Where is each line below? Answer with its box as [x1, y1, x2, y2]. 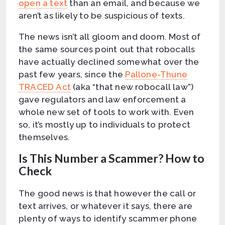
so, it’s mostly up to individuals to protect [19, 119, 190, 130]
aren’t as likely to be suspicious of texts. [19, 10, 185, 21]
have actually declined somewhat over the [19, 56, 199, 67]
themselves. [19, 132, 70, 142]
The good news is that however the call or [19, 188, 196, 198]
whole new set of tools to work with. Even [19, 106, 194, 117]
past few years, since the [19, 69, 126, 79]
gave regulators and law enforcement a [19, 94, 186, 104]
